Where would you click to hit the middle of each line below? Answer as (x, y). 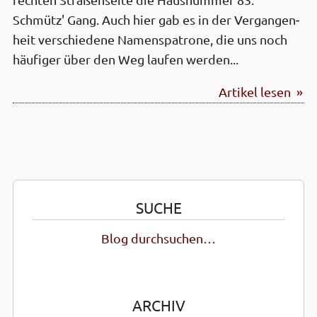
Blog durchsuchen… (158, 239)
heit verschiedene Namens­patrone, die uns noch (150, 40)
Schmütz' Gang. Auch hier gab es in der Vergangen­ (156, 20)
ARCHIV (158, 306)
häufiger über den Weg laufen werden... (126, 59)
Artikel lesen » (261, 92)
